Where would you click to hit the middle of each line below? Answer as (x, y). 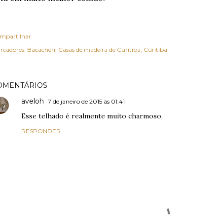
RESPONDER (41, 131)
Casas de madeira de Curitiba (99, 49)
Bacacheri (41, 49)
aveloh (33, 101)
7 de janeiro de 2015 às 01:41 (86, 101)
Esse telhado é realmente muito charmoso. (92, 116)
